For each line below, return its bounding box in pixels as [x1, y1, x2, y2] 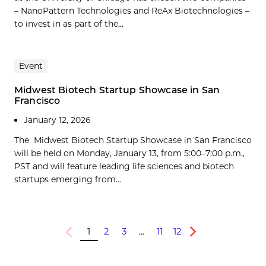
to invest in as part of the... [14, 18, 123, 30]
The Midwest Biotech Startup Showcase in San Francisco [14, 135, 252, 146]
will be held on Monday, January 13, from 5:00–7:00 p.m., [14, 148, 245, 159]
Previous [63, 231, 97, 241]
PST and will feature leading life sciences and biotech [14, 161, 234, 172]
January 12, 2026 [24, 115, 91, 126]
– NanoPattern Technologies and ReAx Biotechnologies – [14, 5, 249, 17]
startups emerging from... [14, 174, 121, 185]
